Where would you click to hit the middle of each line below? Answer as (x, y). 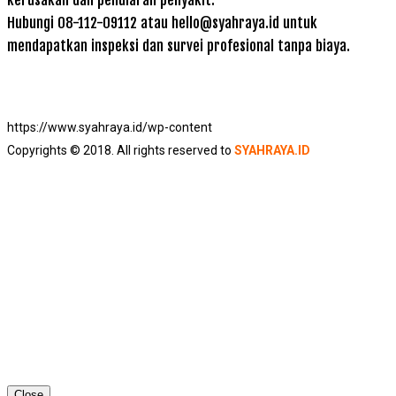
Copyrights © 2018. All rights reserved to (121, 151)
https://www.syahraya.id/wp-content (110, 128)
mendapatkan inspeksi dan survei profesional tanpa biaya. (179, 46)
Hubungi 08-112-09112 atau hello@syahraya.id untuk (162, 23)
